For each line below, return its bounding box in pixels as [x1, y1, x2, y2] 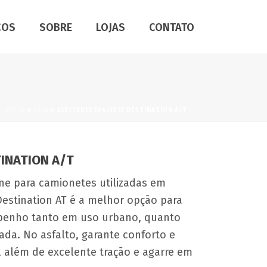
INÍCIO [4, 107, 26, 114]
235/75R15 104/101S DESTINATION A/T [57, 107, 187, 114]
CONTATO [149, 21, 194, 35]
